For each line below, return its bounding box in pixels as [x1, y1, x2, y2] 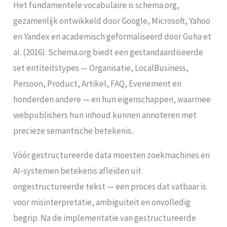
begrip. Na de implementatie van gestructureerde [13, 212, 197, 223]
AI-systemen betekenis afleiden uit [13, 165, 142, 176]
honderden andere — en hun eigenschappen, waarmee [13, 93, 211, 105]
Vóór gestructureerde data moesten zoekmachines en [13, 149, 210, 161]
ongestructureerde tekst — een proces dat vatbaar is [13, 180, 207, 192]
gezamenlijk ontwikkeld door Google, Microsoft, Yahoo [13, 15, 211, 26]
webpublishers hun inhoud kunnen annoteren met [13, 109, 197, 121]
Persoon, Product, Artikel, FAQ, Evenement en [13, 78, 182, 89]
